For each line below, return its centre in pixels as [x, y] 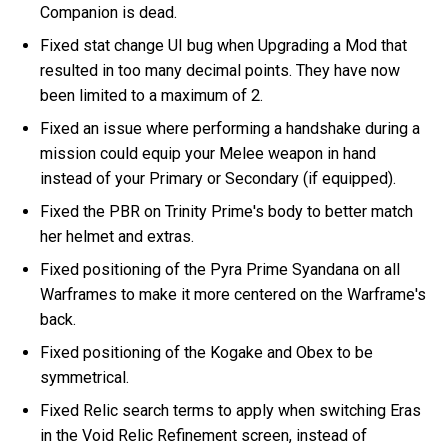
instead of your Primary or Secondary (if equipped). [218, 178]
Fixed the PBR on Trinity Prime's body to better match [227, 211]
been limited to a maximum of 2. [152, 95]
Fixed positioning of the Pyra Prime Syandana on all [220, 269]
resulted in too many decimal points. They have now [220, 70]
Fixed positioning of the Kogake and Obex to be [207, 352]
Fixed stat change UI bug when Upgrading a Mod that [224, 45]
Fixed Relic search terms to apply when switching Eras [231, 410]
